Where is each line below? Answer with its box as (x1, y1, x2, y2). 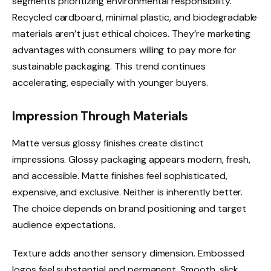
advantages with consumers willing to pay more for (12, 43, 237, 56)
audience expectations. (12, 218, 116, 231)
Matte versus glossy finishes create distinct (12, 136, 204, 149)
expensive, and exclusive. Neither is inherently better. (12, 185, 243, 198)
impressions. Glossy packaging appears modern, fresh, (12, 152, 250, 166)
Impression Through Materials (12, 108, 188, 125)
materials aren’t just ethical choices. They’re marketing (12, 27, 251, 40)
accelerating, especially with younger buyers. (12, 76, 208, 89)
